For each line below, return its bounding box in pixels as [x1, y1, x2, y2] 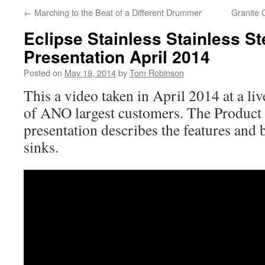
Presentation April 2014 [24, 44, 210, 69]
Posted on [24, 66, 62, 79]
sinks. [24, 137, 59, 157]
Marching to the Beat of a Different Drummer [32, 6, 202, 18]
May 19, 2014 [64, 66, 116, 79]
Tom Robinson [130, 66, 184, 79]
